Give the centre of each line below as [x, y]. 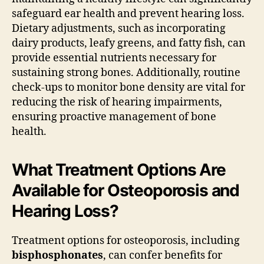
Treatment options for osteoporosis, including [126, 240]
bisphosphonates [57, 255]
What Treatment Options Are [119, 169]
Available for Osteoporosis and [126, 190]
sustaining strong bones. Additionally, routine [126, 72]
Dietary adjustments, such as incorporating [119, 28]
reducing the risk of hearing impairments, [117, 102]
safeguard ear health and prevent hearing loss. [128, 14]
